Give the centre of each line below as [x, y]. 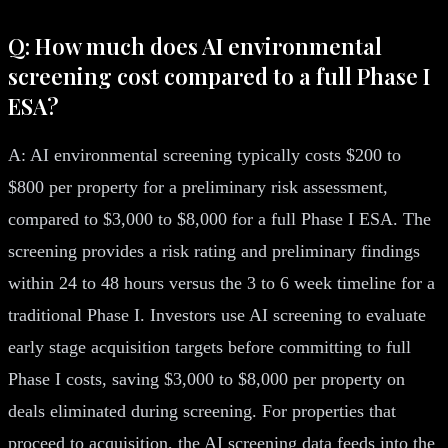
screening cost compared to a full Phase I [219, 75]
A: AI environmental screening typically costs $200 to [204, 154]
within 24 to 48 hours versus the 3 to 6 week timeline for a [221, 282]
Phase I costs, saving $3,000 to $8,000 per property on [206, 378]
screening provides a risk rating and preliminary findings [214, 250]
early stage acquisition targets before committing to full [209, 346]
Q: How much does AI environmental [195, 45]
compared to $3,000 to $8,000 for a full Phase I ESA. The [219, 218]
